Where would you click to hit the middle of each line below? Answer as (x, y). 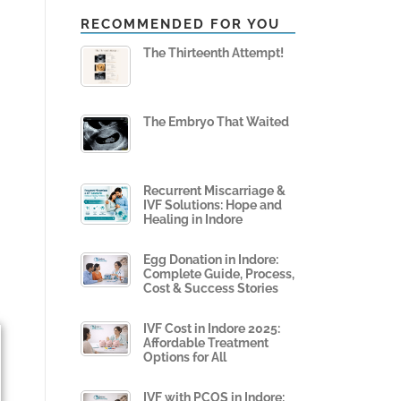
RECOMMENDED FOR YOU (180, 25)
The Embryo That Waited (216, 122)
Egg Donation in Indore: (211, 260)
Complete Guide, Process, (219, 274)
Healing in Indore (193, 220)
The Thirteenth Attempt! (213, 53)
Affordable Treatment (206, 343)
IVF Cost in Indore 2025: (212, 329)
